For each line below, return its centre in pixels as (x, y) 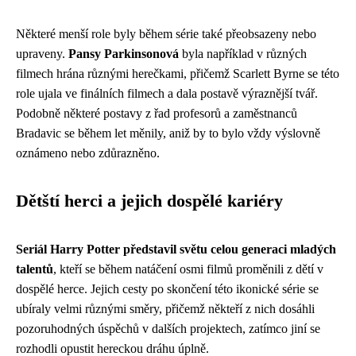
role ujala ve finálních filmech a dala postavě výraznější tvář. (167, 93)
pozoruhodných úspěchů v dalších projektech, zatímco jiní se (168, 328)
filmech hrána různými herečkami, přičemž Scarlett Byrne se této (178, 73)
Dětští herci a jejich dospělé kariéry (149, 201)
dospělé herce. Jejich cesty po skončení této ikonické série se (167, 288)
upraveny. (42, 53)
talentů (35, 269)
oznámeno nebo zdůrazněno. (88, 153)
